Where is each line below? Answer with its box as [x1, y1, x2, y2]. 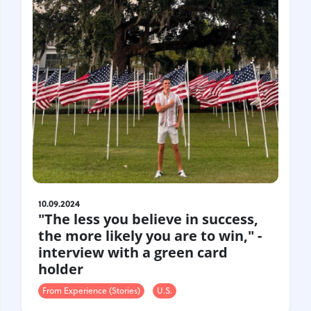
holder [38, 259, 83, 278]
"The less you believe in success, [38, 209, 258, 228]
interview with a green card [38, 242, 228, 262]
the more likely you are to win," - [38, 226, 262, 245]
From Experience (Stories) [42, 284, 140, 296]
